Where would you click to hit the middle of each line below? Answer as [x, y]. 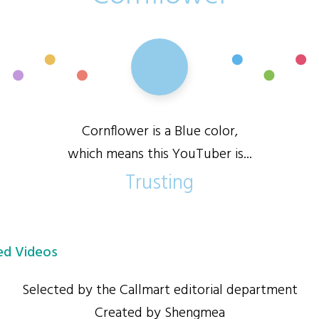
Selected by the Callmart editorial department [159, 291]
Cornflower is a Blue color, [159, 132]
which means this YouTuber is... [159, 155]
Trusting [159, 184]
